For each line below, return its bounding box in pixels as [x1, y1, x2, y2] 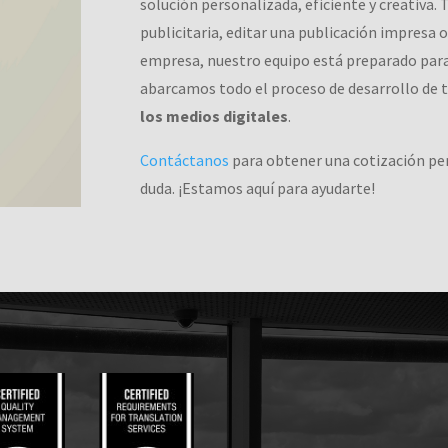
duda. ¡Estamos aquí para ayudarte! [140, 177, 376, 198]
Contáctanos [140, 149, 230, 170]
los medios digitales [140, 105, 289, 126]
